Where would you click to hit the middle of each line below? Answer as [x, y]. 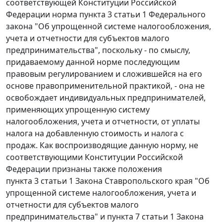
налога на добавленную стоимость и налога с [95, 134]
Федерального [176, 15]
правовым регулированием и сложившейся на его [104, 74]
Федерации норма [43, 15]
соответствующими [45, 157]
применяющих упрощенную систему [78, 110]
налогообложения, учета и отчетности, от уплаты [103, 122]
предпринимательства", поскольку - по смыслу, [98, 50]
